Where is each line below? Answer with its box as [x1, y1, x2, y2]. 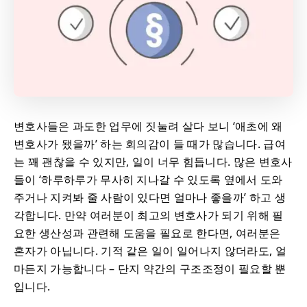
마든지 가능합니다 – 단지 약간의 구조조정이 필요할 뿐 [14, 261, 286, 277]
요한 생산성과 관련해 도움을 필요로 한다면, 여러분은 [14, 225, 281, 241]
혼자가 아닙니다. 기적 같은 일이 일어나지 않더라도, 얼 [14, 243, 286, 259]
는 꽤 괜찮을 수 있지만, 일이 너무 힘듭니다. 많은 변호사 [14, 154, 293, 170]
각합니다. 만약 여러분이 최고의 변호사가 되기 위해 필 [14, 208, 284, 223]
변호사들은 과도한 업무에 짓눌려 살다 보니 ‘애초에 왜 [14, 119, 283, 134]
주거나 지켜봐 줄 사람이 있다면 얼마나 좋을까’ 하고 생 [14, 190, 286, 206]
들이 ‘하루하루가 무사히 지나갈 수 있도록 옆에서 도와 [14, 172, 283, 188]
